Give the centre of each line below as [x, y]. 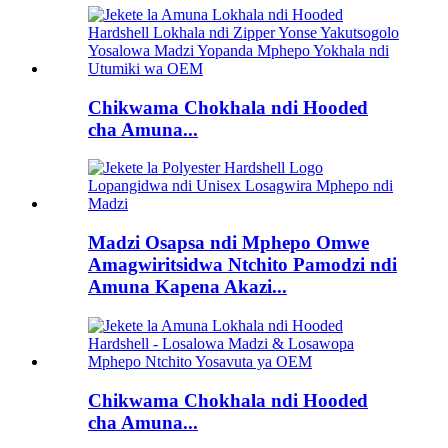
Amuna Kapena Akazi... [187, 287]
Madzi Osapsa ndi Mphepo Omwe [228, 243]
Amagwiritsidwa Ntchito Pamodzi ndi [242, 265]
